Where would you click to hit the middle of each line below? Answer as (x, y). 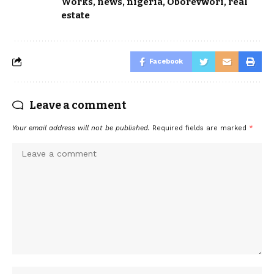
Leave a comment (78, 105)
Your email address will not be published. (81, 128)
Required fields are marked (201, 128)
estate (76, 15)
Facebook (166, 61)
